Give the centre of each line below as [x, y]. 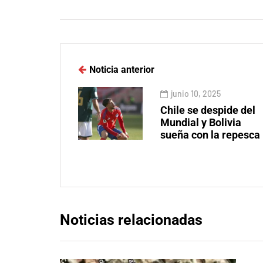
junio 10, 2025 [196, 94]
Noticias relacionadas [131, 220]
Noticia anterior [122, 70]
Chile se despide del [208, 110]
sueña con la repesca [210, 135]
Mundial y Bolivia [201, 123]
